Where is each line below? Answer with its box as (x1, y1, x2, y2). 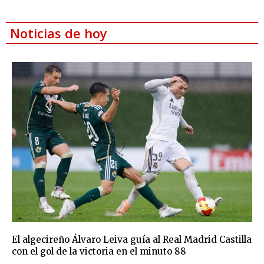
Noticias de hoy (10, 24, 107, 42)
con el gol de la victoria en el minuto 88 (12, 246, 186, 258)
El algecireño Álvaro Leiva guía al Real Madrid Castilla (12, 234, 252, 246)
